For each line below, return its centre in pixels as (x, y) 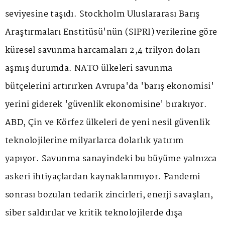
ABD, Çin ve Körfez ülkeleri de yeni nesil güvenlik (107, 123)
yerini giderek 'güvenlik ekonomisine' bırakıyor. (106, 105)
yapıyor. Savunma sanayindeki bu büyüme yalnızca (111, 159)
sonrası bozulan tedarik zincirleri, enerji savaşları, (109, 195)
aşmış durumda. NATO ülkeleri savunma (89, 69)
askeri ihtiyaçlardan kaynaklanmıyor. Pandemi (103, 177)
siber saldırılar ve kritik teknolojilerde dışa (94, 213)
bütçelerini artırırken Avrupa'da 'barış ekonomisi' (109, 87)
